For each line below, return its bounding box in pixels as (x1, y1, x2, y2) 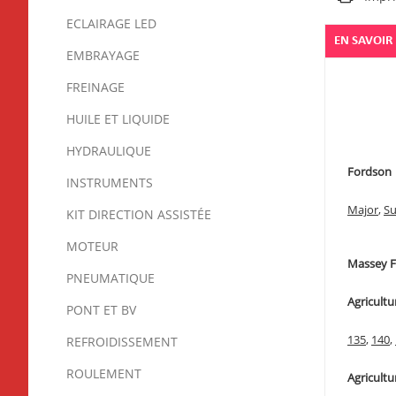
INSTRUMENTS (66, 175, 153, 191)
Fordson (347, 165, 392, 180)
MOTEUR (66, 239, 118, 255)
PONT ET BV (66, 302, 136, 318)
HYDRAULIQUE (66, 143, 151, 159)
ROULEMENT (66, 366, 141, 382)
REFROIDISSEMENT (66, 334, 178, 350)
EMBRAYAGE (66, 48, 140, 64)
